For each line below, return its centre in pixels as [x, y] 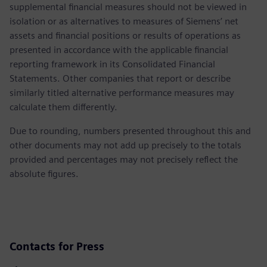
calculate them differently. [63, 107]
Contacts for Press [57, 246]
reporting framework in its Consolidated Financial [112, 64]
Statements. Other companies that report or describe [120, 78]
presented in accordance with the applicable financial [119, 49]
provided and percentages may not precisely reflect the [124, 159]
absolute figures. [44, 173]
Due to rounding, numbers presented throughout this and [130, 131]
